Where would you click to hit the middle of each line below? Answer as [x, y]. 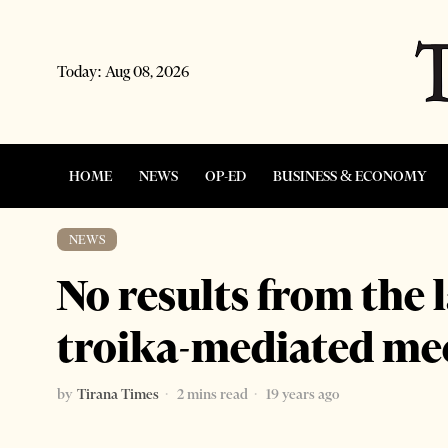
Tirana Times [118, 393]
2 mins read [211, 393]
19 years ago [301, 393]
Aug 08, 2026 [147, 71]
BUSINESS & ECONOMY [350, 175]
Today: [81, 71]
